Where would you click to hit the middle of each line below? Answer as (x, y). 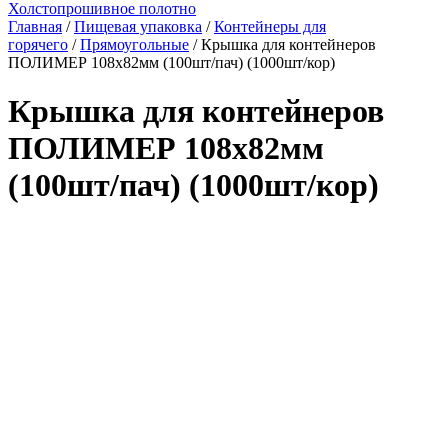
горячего (38, 44)
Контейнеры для (270, 26)
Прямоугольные (134, 44)
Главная (35, 26)
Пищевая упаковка (138, 26)
